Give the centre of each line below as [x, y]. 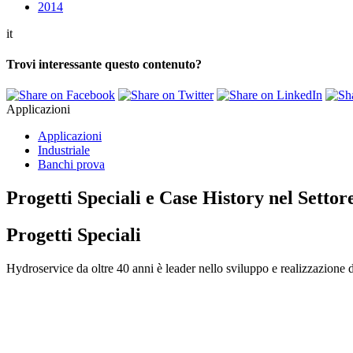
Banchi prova [71, 165]
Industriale [64, 150]
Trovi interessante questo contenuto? [104, 64]
